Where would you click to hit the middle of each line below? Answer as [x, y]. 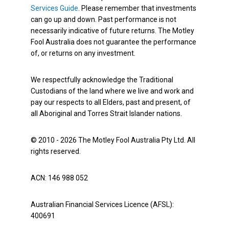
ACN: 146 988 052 [59, 178]
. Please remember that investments [137, 8]
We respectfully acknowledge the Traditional [102, 80]
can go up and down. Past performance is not [104, 20]
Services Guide [54, 8]
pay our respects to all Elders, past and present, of [111, 102]
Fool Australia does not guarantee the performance [113, 42]
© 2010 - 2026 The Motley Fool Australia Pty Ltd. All [113, 140]
